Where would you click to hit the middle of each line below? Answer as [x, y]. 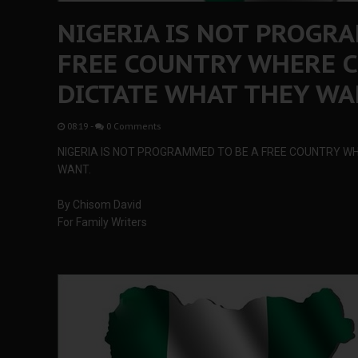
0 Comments [133, 126]
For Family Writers [102, 222]
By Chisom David [99, 205]
